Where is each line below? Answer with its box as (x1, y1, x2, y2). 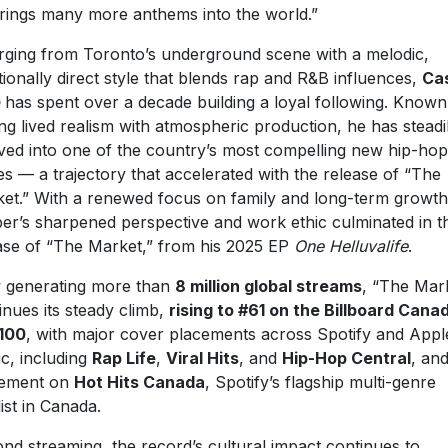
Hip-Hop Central (281, 347, 411, 368)
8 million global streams (174, 275, 362, 296)
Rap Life (91, 347, 156, 368)
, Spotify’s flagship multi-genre (204, 371, 436, 392)
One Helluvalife (293, 235, 408, 256)
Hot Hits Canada (73, 371, 205, 392)
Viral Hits (165, 347, 239, 368)
